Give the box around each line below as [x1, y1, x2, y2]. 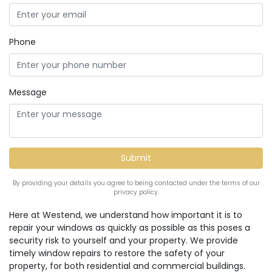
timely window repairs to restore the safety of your [9, 247, 225, 259]
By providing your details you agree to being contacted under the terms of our [12, 178, 260, 188]
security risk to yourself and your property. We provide [9, 234, 238, 246]
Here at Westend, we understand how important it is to [9, 209, 242, 221]
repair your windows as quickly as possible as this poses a [9, 222, 250, 234]
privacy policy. [113, 188, 159, 197]
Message [9, 86, 47, 98]
